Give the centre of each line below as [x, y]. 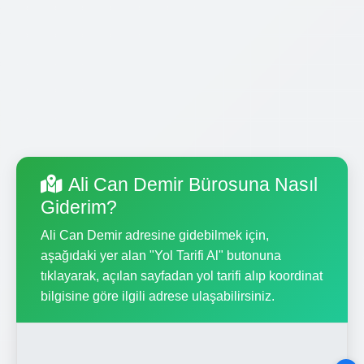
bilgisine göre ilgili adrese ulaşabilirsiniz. [158, 296]
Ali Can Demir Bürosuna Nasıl [193, 184]
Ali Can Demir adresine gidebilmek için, [155, 235]
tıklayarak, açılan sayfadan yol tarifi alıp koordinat [182, 275]
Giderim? [79, 207]
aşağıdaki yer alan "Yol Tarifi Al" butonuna [161, 255]
